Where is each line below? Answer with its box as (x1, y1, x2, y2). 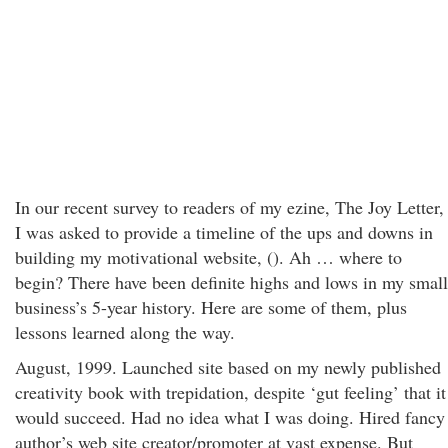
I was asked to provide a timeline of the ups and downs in (15, 220, 433, 244)
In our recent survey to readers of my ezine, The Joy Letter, (15, 195, 444, 219)
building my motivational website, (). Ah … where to (15, 245, 402, 269)
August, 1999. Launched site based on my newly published (15, 355, 441, 379)
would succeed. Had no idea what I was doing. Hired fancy (15, 405, 445, 429)
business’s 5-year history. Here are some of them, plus (15, 295, 407, 319)
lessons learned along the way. (15, 320, 235, 344)
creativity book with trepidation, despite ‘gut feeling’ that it (15, 380, 446, 404)
